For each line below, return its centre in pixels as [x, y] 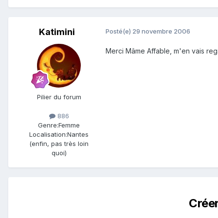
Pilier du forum [59, 97]
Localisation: [48, 135]
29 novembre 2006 [161, 31]
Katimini [57, 32]
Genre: [48, 125]
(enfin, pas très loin [59, 144]
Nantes [78, 135]
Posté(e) [119, 31]
